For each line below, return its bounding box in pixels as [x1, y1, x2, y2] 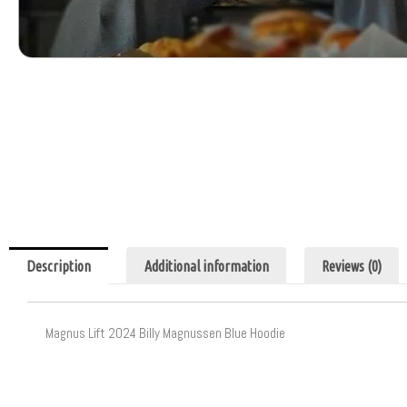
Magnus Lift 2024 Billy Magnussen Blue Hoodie [45, 324, 285, 342]
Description [26, 257, 92, 274]
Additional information [144, 257, 269, 274]
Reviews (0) [321, 257, 382, 274]
